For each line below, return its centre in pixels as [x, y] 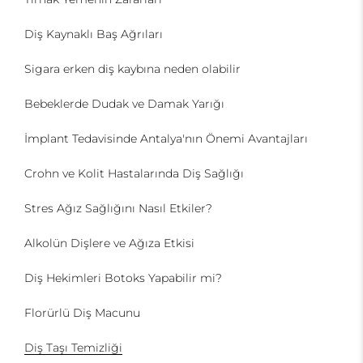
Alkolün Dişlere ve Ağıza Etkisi [109, 243]
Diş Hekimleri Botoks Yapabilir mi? [123, 278]
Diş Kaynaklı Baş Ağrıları [94, 34]
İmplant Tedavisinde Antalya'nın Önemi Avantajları [166, 139]
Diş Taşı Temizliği [73, 348]
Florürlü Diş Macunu [82, 313]
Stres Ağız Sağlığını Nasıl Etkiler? [118, 209]
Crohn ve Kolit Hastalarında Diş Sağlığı [134, 174]
